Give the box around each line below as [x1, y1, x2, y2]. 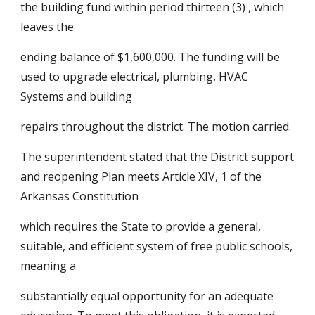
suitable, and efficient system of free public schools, [20, 238, 293, 254]
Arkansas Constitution [20, 188, 139, 204]
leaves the [20, 19, 75, 34]
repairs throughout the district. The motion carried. [20, 119, 292, 134]
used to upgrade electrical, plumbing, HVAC [20, 69, 249, 84]
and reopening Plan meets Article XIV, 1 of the [20, 169, 262, 184]
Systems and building [20, 89, 133, 104]
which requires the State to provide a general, [20, 219, 262, 234]
